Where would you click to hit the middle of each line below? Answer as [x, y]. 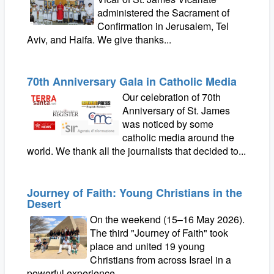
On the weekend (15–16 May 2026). [168, 219]
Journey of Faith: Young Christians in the [135, 193]
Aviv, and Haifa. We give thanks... [99, 39]
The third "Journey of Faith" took [159, 233]
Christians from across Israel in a [161, 260]
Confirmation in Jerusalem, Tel [163, 26]
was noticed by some [168, 124]
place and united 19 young [148, 246]
